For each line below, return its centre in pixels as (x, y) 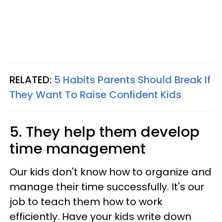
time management (78, 149)
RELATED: (32, 80)
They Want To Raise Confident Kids (95, 95)
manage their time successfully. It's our (107, 187)
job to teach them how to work (86, 202)
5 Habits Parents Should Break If (132, 80)
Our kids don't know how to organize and (111, 172)
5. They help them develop (104, 132)
